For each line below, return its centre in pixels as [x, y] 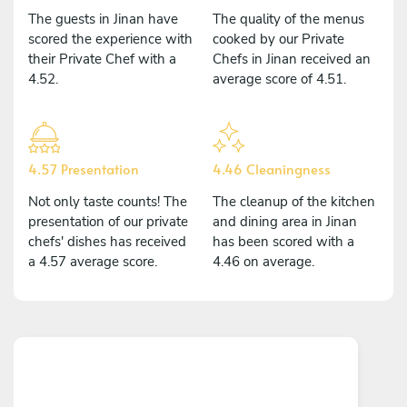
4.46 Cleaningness [272, 168]
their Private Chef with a [102, 59]
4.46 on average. [263, 261]
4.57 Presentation [84, 168]
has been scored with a [283, 241]
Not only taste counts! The [108, 201]
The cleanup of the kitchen [294, 201]
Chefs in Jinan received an [292, 59]
